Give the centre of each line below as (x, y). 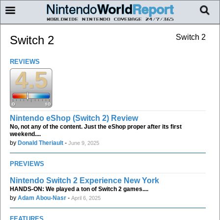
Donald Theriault (41, 143)
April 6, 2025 (86, 198)
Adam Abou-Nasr (42, 198)
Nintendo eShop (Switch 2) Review (74, 118)
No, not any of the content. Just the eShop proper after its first (96, 126)
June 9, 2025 (84, 143)
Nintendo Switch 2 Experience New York (84, 180)
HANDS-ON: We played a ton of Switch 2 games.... (79, 189)
